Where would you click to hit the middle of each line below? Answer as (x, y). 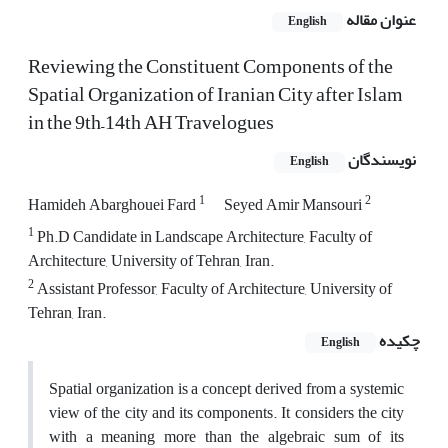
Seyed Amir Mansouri (294, 204)
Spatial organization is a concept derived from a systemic (226, 388)
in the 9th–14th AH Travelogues (151, 123)
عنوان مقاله (381, 20)
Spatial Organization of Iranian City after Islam (215, 95)
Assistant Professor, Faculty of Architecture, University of (213, 288)
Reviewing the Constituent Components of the (210, 67)
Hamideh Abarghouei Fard (113, 204)
